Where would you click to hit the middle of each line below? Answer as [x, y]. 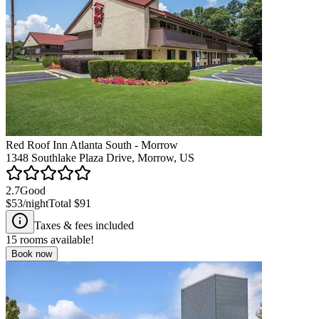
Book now [32, 253]
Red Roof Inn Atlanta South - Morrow [92, 145]
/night [36, 203]
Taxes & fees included [84, 225]
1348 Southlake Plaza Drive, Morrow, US [100, 157]
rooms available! [56, 239]
